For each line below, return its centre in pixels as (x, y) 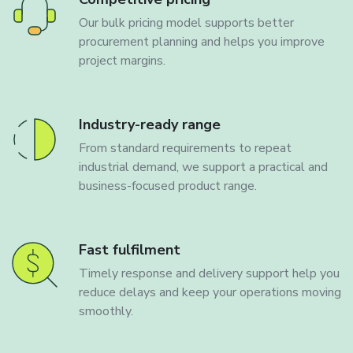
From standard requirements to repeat (185, 148)
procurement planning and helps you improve (202, 42)
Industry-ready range (150, 124)
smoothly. (106, 311)
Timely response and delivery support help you (209, 273)
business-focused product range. (168, 186)
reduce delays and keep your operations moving (210, 292)
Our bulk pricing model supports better (186, 23)
